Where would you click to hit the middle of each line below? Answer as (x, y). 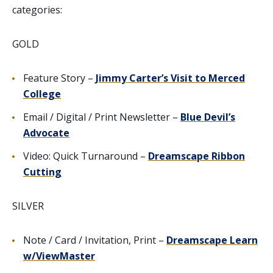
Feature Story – (59, 78)
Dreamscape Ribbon (197, 156)
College (42, 94)
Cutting (42, 172)
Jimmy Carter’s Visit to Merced (170, 78)
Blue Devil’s (208, 117)
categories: (37, 9)
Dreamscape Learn (212, 240)
